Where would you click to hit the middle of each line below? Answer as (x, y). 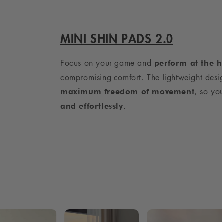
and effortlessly (92, 106)
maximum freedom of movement (128, 92)
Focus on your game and (107, 63)
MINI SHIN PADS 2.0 (117, 38)
